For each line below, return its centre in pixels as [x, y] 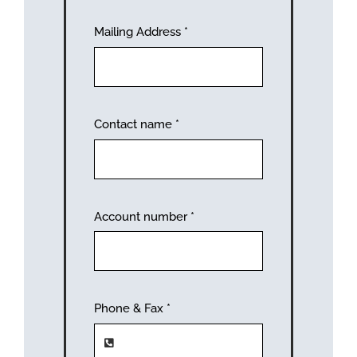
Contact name [134, 124]
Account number [142, 216]
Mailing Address [139, 32]
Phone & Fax [130, 309]
